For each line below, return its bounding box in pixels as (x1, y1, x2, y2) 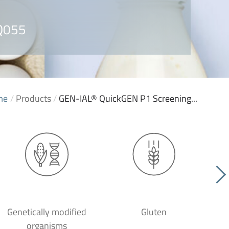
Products (16, 91, 51, 105)
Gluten (141, 205, 167, 219)
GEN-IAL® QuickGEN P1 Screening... (59, 91, 197, 105)
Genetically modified (7, 205, 86, 219)
